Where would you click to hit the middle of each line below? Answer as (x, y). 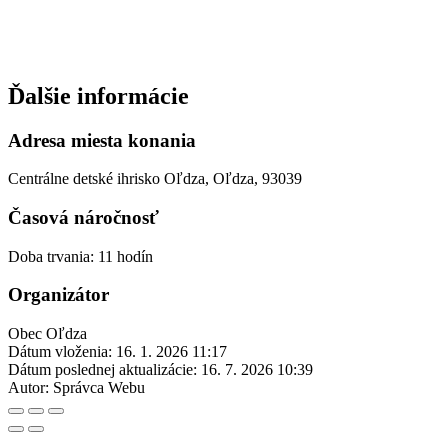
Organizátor (58, 295)
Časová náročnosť (83, 217)
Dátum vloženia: (60, 352)
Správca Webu (99, 388)
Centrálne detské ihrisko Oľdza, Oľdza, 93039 (155, 179)
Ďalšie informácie (98, 95)
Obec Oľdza (47, 334)
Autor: (28, 388)
